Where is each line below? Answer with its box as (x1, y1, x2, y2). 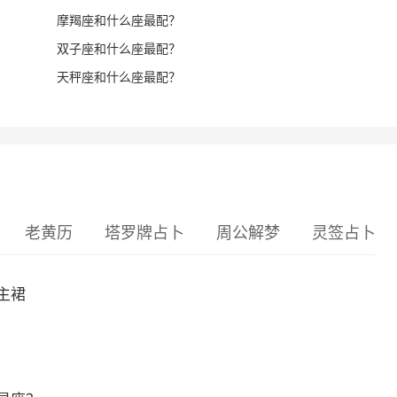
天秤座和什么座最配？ (57, 70, 181, 84)
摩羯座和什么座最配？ (57, 13, 181, 27)
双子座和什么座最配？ (57, 42, 181, 56)
